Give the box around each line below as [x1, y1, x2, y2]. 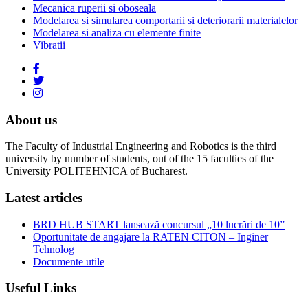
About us [5, 112, 57, 127]
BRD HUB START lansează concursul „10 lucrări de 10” [33, 218, 285, 230]
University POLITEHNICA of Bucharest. [5, 165, 188, 177]
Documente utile [33, 255, 104, 267]
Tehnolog [33, 243, 74, 255]
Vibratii [33, 38, 65, 51]
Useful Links [5, 280, 76, 296]
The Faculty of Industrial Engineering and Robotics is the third [5, 140, 276, 153]
